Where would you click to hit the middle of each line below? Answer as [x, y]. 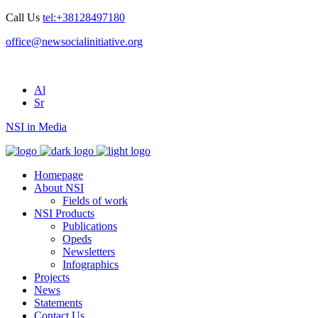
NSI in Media [36, 127]
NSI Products [64, 213]
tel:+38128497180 [84, 17]
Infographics [91, 264]
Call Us [24, 17]
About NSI [59, 188]
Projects [52, 277]
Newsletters [89, 252]
